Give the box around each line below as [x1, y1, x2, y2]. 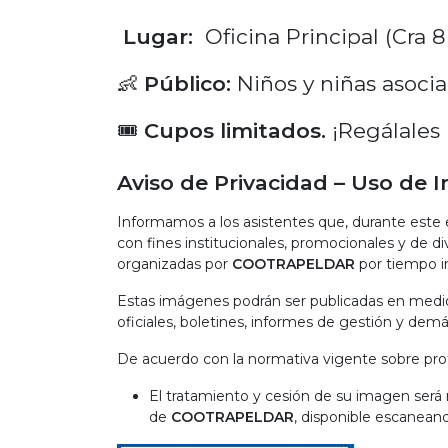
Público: [144, 71, 231, 96]
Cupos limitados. [144, 118, 326, 143]
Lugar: [123, 24, 193, 49]
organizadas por [117, 255, 232, 273]
